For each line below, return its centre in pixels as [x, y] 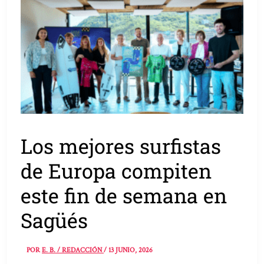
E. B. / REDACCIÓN [73, 250]
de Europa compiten [116, 170]
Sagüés [55, 220]
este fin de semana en [124, 195]
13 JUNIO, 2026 [131, 250]
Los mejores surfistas [121, 146]
